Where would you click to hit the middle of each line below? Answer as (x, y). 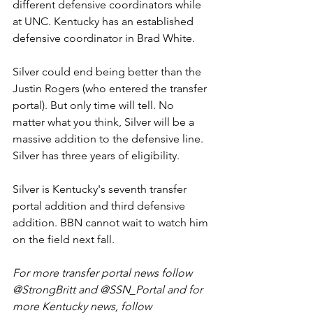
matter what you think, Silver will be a (105, 122)
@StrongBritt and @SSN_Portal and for (109, 290)
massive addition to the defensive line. (109, 139)
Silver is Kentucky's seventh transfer (101, 189)
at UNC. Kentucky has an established (104, 21)
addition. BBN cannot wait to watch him (112, 223)
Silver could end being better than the (108, 72)
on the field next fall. (65, 239)
